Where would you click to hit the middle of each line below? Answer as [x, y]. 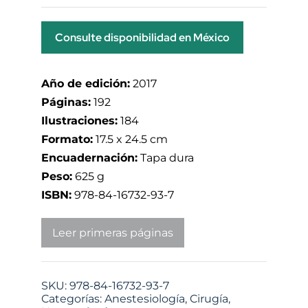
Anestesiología [145, 298]
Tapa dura [166, 157]
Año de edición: [86, 83]
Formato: [67, 139]
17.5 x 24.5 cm [130, 139]
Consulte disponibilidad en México [142, 37]
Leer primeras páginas [113, 232]
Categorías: [73, 298]
